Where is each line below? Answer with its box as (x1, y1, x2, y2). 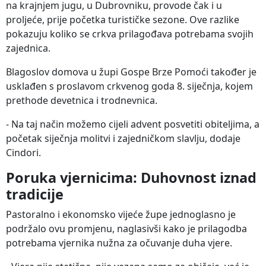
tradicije (6, 185, 64, 204)
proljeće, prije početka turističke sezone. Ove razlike (6, 13, 239, 27)
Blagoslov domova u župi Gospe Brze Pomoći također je (6, 65, 256, 79)
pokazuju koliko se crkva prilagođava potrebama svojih (6, 27, 254, 41)
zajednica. (6, 42, 50, 55)
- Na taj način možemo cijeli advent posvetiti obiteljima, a (6, 118, 259, 131)
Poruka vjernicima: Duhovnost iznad (6, 168, 256, 188)
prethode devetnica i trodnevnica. (6, 94, 157, 107)
